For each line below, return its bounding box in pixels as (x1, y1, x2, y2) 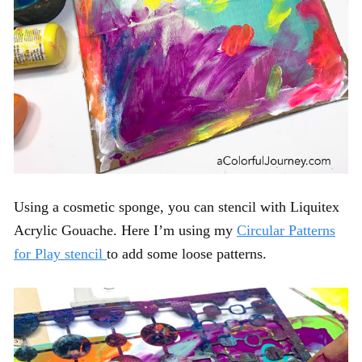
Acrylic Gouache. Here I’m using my (14, 221, 237, 238)
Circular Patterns (237, 221, 335, 238)
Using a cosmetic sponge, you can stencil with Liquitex (14, 198, 339, 215)
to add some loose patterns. (107, 245, 267, 262)
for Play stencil (14, 245, 107, 262)
